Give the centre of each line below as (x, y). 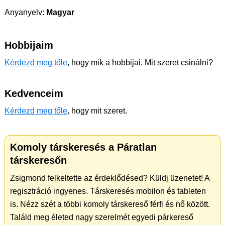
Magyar (59, 12)
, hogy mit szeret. (97, 111)
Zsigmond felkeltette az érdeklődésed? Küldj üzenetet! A (110, 178)
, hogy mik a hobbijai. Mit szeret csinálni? (140, 63)
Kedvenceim (34, 93)
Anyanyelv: (24, 12)
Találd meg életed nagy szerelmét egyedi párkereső (102, 217)
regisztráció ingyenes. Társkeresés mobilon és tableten (108, 191)
